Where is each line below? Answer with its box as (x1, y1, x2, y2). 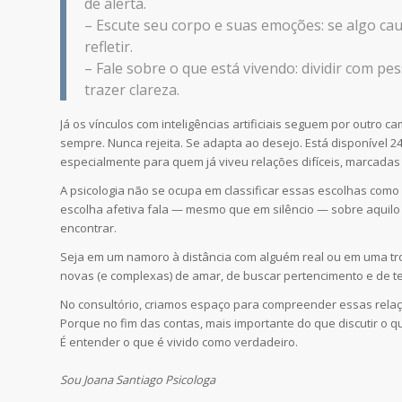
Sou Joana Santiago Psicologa (60, 371, 215, 389)
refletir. (84, 36, 133, 57)
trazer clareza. (84, 79, 179, 100)
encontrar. (60, 220, 117, 237)
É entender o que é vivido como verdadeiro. (60, 334, 298, 351)
